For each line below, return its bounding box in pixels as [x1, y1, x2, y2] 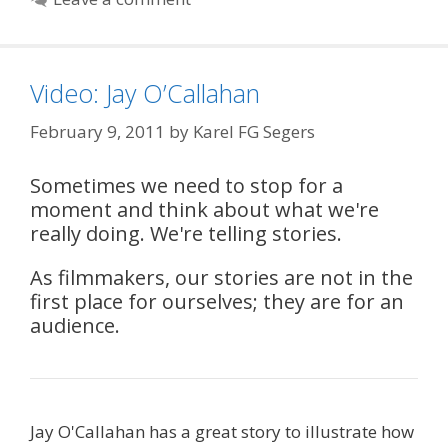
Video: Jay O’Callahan [30, 76, 260, 111]
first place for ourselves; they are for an [30, 287, 404, 315]
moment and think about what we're [30, 195, 379, 223]
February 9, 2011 [30, 119, 165, 143]
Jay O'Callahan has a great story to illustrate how [30, 419, 414, 443]
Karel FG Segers [193, 119, 315, 143]
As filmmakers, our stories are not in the [30, 263, 413, 291]
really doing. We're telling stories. [30, 219, 342, 247]
